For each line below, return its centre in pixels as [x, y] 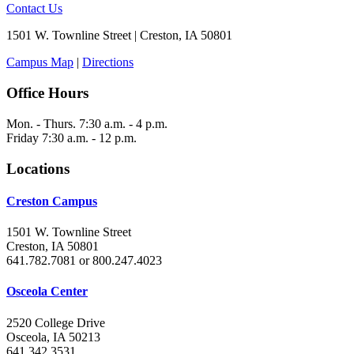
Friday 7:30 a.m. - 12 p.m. [72, 137]
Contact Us [34, 9]
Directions [108, 62]
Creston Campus [52, 201]
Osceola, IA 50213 [53, 337]
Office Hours [47, 93]
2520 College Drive [56, 322]
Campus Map [40, 62]
